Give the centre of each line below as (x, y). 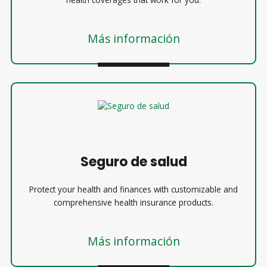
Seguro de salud (133, 162)
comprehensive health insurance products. (133, 202)
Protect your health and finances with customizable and (133, 189)
